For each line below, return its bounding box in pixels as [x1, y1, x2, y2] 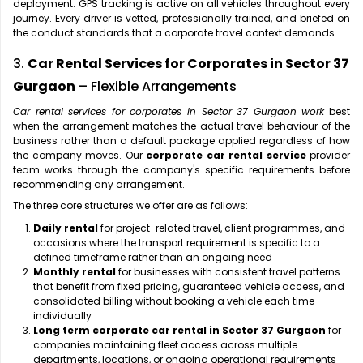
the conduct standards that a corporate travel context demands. [13, 26, 337, 41]
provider [305, 148, 350, 163]
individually [33, 309, 92, 323]
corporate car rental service [146, 148, 306, 163]
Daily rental [33, 221, 98, 236]
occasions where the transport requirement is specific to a [33, 236, 320, 250]
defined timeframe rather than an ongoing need [33, 250, 272, 265]
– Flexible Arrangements [75, 77, 237, 96]
